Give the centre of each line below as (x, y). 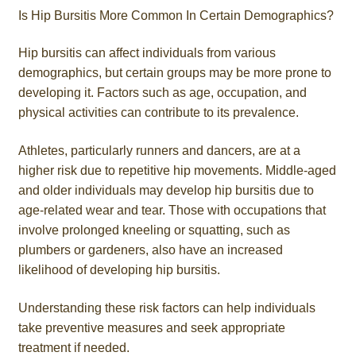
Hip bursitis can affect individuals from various (147, 53)
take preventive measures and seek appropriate (151, 327)
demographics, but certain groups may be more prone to (174, 73)
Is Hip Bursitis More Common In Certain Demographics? (176, 15)
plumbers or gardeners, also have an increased (150, 250)
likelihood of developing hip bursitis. (119, 269)
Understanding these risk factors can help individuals (166, 308)
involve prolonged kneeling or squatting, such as (154, 230)
